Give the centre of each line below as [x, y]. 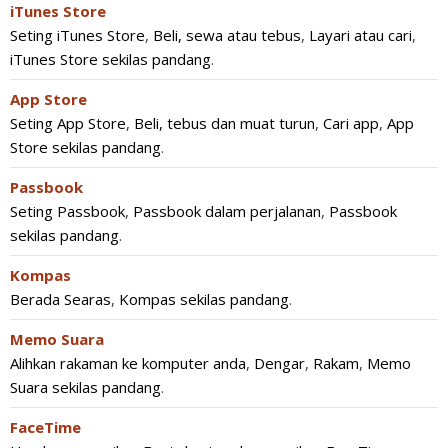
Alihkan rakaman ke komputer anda [128, 363]
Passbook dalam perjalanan [227, 211]
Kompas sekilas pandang [204, 299]
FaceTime [45, 427]
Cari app [351, 123]
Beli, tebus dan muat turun [224, 123]
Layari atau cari [360, 35]
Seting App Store [68, 123]
